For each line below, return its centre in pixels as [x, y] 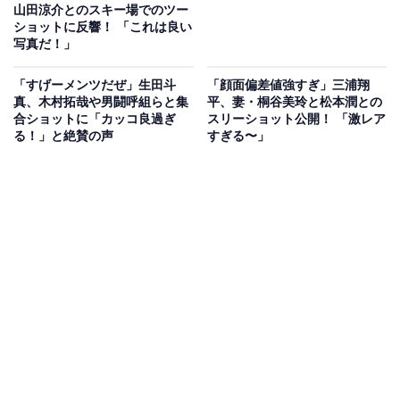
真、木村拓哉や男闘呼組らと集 [101, 102]
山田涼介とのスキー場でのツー [101, 10]
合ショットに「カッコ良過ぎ [95, 119]
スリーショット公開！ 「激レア [296, 119]
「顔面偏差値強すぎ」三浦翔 [288, 85]
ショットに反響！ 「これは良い [103, 27]
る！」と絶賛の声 [63, 136]
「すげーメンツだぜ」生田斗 [95, 85]
